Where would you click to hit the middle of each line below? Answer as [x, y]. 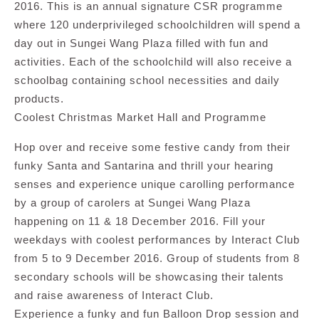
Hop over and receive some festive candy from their [152, 147]
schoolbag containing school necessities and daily [147, 80]
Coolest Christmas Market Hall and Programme [140, 117]
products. [39, 99]
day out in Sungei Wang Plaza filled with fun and [141, 43]
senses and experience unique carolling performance [155, 184]
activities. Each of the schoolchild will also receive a [153, 62]
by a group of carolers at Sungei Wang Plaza [132, 203]
